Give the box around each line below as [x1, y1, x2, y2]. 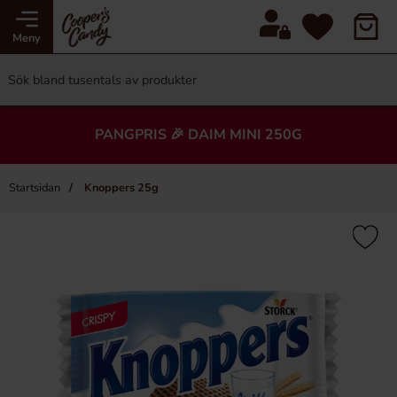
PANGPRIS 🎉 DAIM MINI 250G [95, 125, 302, 144]
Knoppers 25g [82, 180, 159, 196]
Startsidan [9, 180, 60, 196]
